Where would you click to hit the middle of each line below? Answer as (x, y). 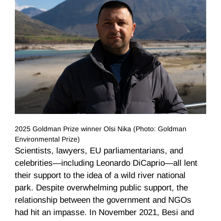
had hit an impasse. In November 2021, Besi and (104, 213)
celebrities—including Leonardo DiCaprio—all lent (106, 163)
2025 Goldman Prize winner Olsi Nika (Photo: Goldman (101, 129)
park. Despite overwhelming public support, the (101, 188)
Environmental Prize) (47, 139)
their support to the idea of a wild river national (100, 176)
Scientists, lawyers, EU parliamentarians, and (99, 151)
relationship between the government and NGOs (103, 200)
